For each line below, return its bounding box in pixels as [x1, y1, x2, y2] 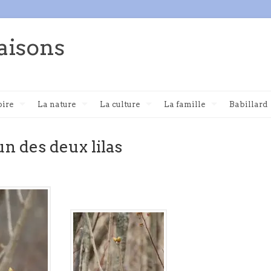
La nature [38, 100, 76, 109]
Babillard [229, 100, 267, 109]
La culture [100, 100, 140, 109]
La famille [164, 100, 205, 109]
